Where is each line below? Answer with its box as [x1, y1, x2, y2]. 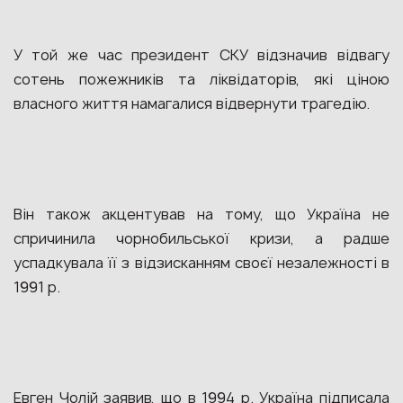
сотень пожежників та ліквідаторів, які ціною [13, 69, 390, 89]
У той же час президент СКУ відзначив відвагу [13, 45, 390, 65]
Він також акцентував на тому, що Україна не [13, 204, 390, 224]
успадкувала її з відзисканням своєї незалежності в [13, 253, 390, 273]
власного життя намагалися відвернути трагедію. [13, 94, 370, 113]
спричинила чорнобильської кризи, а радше [13, 228, 390, 248]
